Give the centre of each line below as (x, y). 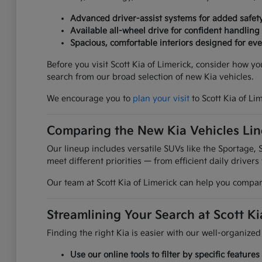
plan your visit (161, 99)
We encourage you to (89, 99)
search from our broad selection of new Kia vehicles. (150, 77)
